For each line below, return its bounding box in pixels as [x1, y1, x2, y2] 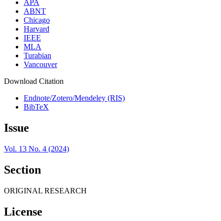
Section [4, 163, 41, 177]
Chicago [24, 16, 50, 25]
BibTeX [24, 103, 49, 111]
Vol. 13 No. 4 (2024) [4, 145, 69, 153]
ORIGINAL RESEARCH [4, 186, 87, 195]
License [4, 205, 42, 218]
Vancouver [24, 60, 57, 69]
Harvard [24, 25, 49, 34]
